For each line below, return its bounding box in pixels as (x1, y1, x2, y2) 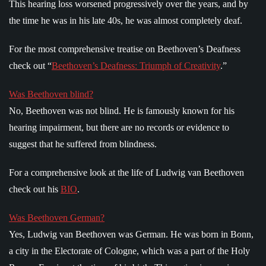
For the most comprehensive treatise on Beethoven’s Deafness (9, 43, 240, 54)
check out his (9, 183, 61, 194)
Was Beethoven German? (9, 212, 104, 223)
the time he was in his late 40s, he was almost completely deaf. (9, 15, 242, 26)
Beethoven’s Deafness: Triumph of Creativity (52, 60, 220, 71)
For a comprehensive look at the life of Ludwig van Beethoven (9, 167, 244, 178)
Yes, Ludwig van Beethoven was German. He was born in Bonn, (9, 229, 254, 239)
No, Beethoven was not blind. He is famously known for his (9, 105, 235, 116)
